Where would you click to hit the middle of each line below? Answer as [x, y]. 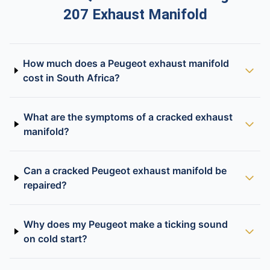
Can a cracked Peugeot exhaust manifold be [125, 171]
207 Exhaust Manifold [135, 14]
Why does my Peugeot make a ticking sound [125, 224]
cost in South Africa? [71, 78]
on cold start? [55, 239]
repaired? [46, 185]
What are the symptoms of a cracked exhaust [128, 117]
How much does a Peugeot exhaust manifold [126, 63]
